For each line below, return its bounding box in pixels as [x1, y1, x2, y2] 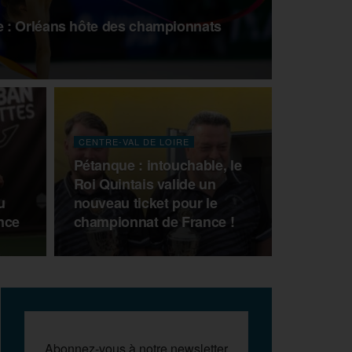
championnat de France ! [73, 211, 235, 232]
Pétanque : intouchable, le [73, 155, 242, 175]
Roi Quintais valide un [73, 174, 216, 194]
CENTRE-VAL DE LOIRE [78, 135, 189, 148]
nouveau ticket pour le [73, 192, 218, 213]
